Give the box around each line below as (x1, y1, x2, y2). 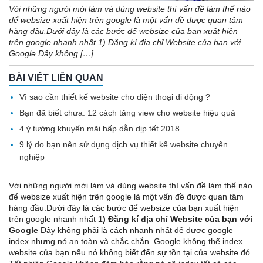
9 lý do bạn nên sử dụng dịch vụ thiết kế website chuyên (19, 139, 228, 149)
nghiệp (19, 151, 45, 161)
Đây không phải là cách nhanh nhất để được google (38, 225, 233, 235)
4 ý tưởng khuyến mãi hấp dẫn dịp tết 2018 (19, 123, 180, 133)
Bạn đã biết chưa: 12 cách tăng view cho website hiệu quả (19, 107, 235, 117)
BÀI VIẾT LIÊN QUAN (9, 72, 103, 83)
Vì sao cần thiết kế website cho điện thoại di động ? (19, 92, 210, 102)
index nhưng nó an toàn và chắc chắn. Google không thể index (9, 236, 242, 246)
